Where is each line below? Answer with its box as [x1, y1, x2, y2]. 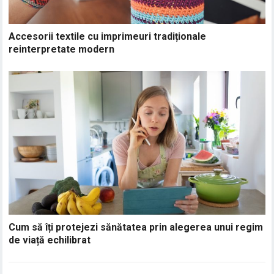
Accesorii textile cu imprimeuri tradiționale [9, 31, 207, 43]
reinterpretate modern [9, 43, 115, 56]
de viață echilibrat [9, 234, 91, 246]
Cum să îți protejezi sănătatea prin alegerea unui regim [9, 221, 264, 233]
